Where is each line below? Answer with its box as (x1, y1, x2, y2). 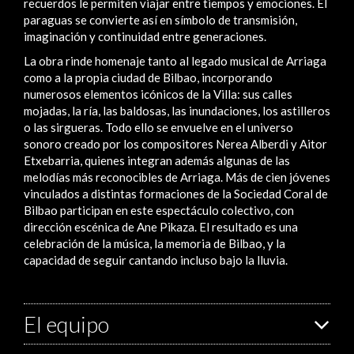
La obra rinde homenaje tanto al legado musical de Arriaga (24, 53, 326, 68)
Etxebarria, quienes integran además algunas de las (24, 153, 290, 168)
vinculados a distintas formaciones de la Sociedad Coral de (24, 186, 328, 201)
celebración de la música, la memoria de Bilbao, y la (24, 235, 285, 250)
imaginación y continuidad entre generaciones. (24, 28, 266, 43)
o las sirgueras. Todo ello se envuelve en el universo (24, 119, 293, 134)
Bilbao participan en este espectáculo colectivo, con (24, 202, 294, 217)
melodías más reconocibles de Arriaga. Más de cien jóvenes (24, 169, 330, 184)
